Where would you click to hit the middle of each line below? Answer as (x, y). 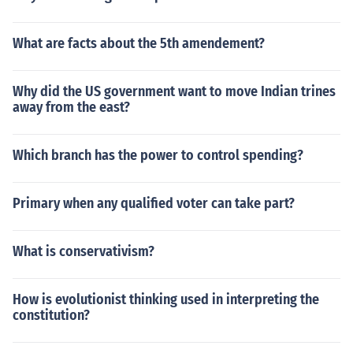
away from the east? (71, 107)
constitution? (51, 315)
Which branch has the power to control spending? (158, 155)
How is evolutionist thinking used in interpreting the (166, 299)
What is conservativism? (84, 251)
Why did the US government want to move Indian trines (174, 91)
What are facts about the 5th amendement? (139, 43)
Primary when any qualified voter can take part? (154, 203)
